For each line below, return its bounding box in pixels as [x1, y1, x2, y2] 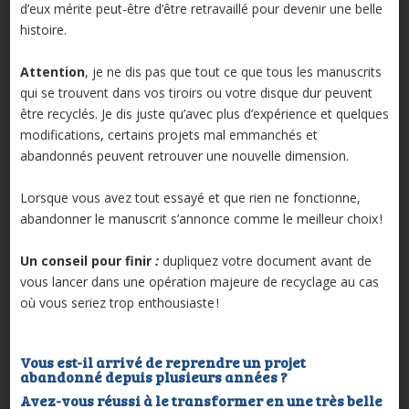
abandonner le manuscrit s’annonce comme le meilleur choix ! [19, 210, 383, 228]
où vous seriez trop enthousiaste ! [19, 294, 219, 312]
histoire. [19, 21, 67, 39]
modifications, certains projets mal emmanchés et [19, 126, 318, 144]
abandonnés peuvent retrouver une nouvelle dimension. [19, 147, 349, 165]
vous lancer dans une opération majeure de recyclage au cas [19, 273, 379, 291]
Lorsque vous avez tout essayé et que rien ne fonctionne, [19, 189, 361, 207]
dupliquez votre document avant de [158, 252, 372, 270]
